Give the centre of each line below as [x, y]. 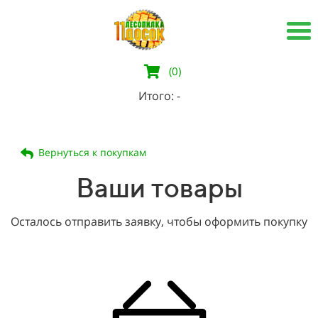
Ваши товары [159, 187]
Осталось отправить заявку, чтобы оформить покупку [159, 221]
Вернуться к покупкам [92, 153]
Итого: [157, 96]
